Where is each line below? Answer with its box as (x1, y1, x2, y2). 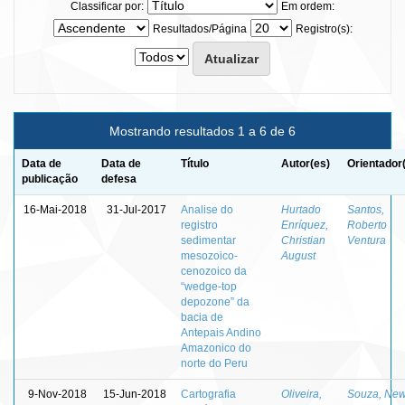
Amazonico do (181, 341, 251, 354)
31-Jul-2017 (107, 202, 166, 216)
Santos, (347, 202, 384, 216)
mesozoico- (181, 249, 238, 262)
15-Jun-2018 (103, 387, 166, 400)
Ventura (347, 233, 386, 247)
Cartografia (181, 387, 236, 400)
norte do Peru (181, 356, 248, 370)
